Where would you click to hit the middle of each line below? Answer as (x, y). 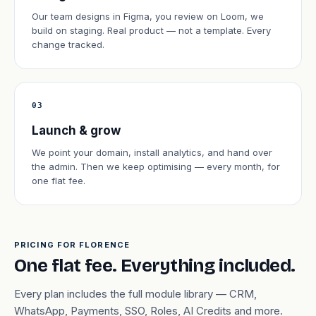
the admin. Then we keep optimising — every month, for (156, 166)
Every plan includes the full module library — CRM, (135, 294)
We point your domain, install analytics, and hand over (152, 152)
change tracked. (68, 44)
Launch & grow (76, 130)
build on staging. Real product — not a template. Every (151, 30)
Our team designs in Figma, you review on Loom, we (148, 16)
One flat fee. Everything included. (155, 266)
